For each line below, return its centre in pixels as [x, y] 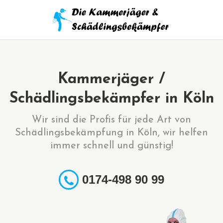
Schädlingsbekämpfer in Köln [111, 99]
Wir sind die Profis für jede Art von [111, 120]
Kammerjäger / [111, 79]
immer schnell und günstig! [111, 146]
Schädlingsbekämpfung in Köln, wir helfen [111, 133]
